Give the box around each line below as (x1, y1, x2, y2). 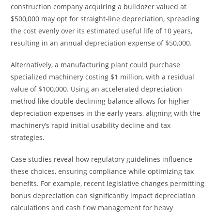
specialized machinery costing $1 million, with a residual (11, 72, 195, 81)
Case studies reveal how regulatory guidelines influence (11, 155, 193, 164)
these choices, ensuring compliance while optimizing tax (11, 167, 194, 176)
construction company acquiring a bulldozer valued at (11, 2, 187, 11)
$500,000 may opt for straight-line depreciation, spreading (11, 14, 200, 23)
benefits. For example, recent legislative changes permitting (11, 179, 205, 188)
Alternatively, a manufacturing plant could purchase (11, 60, 181, 69)
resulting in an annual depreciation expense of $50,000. (11, 38, 192, 47)
